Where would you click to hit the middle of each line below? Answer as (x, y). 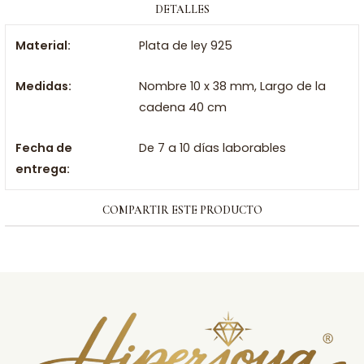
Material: (43, 45)
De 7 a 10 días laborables (212, 148)
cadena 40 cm (182, 107)
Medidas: (43, 86)
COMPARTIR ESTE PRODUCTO (182, 210)
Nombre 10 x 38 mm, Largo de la (232, 86)
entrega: (43, 169)
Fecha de (44, 148)
